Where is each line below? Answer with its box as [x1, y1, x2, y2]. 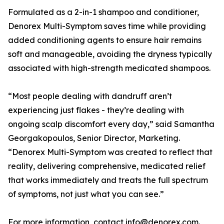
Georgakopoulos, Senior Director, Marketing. [8, 133, 180, 143]
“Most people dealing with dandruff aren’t [8, 91, 172, 101]
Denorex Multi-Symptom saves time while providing [8, 21, 206, 31]
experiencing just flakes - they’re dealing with [8, 105, 184, 115]
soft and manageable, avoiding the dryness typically [8, 49, 212, 59]
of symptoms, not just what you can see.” [8, 189, 164, 199]
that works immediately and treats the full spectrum [8, 175, 208, 185]
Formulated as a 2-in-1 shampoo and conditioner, [8, 7, 199, 17]
